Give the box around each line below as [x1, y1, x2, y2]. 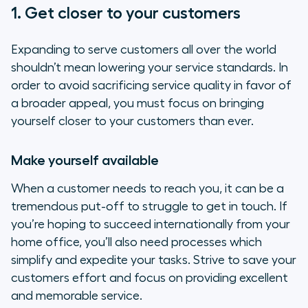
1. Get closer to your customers [11, 5, 241, 22]
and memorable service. [11, 289, 142, 302]
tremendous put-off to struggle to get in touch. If [11, 200, 287, 213]
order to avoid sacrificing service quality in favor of [11, 79, 291, 92]
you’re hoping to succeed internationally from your [11, 218, 290, 231]
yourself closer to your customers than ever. [11, 115, 254, 128]
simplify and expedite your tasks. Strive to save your [11, 254, 296, 267]
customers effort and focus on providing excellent [11, 272, 288, 285]
